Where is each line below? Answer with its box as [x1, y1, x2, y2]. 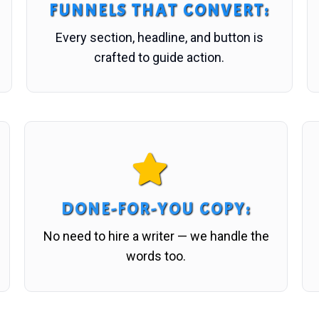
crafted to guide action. [94, 49, 225, 65]
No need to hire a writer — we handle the [43, 229, 269, 244]
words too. [126, 249, 186, 264]
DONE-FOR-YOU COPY [61, 199, 246, 220]
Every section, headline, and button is [55, 29, 263, 45]
